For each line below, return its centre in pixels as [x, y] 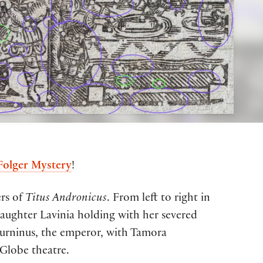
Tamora [149, 235]
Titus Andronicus [66, 199]
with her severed [158, 217]
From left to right [157, 199]
